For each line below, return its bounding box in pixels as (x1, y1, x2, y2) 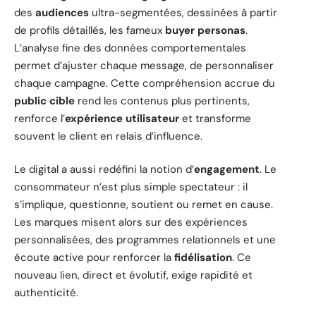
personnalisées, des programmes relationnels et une (14, 233, 276, 248)
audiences (35, 5, 89, 20)
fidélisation (174, 250, 232, 265)
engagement (194, 162, 260, 177)
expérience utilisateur (65, 111, 179, 126)
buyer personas (165, 23, 245, 37)
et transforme (179, 111, 251, 126)
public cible (14, 93, 75, 108)
